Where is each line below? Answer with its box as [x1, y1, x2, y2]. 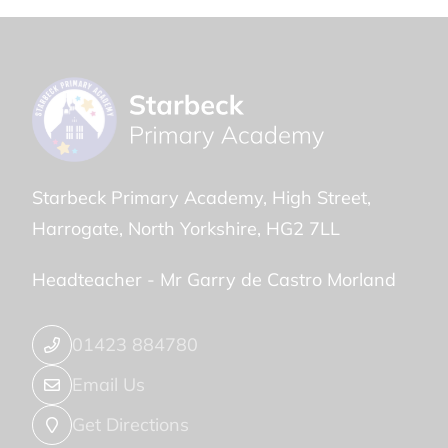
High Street [272, 186, 367, 209]
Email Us [72, 373, 145, 396]
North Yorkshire [128, 217, 257, 240]
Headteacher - [32, 268, 160, 291]
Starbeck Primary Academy [32, 186, 263, 209]
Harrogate [32, 217, 119, 240]
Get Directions [72, 413, 189, 436]
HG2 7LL [266, 217, 340, 240]
